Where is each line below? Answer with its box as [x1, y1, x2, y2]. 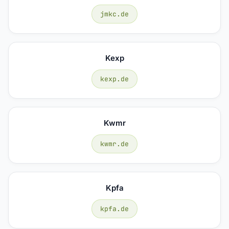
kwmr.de [100, 139, 129, 148]
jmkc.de [100, 9, 129, 18]
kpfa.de [100, 204, 129, 213]
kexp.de [100, 74, 129, 83]
